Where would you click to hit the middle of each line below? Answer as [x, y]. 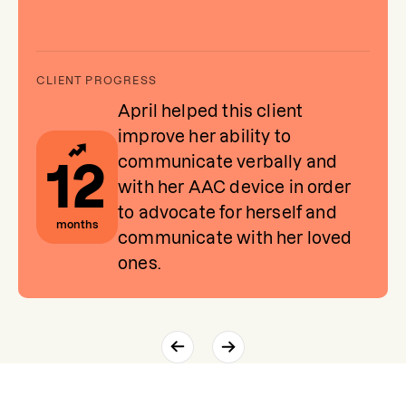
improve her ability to [204, 136]
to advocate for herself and [227, 212]
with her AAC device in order [235, 187]
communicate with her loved [235, 237]
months [77, 225]
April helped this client [211, 111]
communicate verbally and [228, 161]
